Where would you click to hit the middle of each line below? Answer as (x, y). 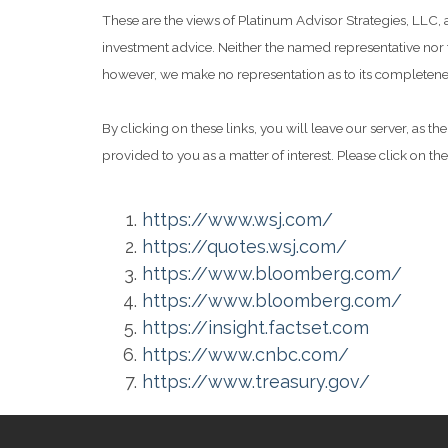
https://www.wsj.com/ (237, 219)
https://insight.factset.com (255, 327)
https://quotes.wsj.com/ (244, 246)
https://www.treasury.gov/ (256, 381)
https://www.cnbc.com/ (245, 354)
